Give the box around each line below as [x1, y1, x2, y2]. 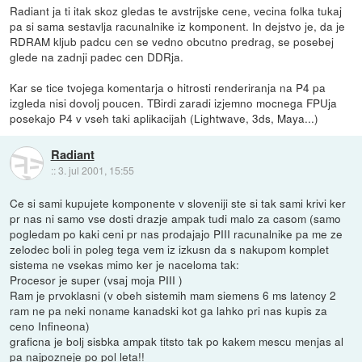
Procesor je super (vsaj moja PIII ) [10, 271, 183, 288]
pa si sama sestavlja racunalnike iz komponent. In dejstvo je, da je [10, 18, 346, 35]
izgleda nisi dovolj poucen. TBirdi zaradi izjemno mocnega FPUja [10, 95, 338, 112]
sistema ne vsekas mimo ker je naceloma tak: [10, 256, 240, 273]
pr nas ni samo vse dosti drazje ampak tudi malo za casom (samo [10, 210, 342, 227]
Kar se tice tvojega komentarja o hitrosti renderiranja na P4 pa [10, 79, 326, 96]
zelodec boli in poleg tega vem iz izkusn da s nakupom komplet [10, 241, 330, 258]
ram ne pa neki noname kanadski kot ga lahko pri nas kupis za [10, 302, 328, 319]
